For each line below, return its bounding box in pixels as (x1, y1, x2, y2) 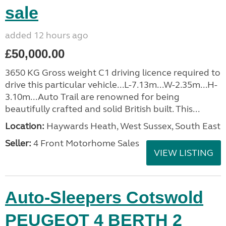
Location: (5, 121, 44, 132)
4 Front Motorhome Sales (31, 138, 139, 149)
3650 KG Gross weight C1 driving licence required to (5, 67, 220, 78)
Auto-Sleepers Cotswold (5, 188, 203, 207)
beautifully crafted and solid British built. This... (5, 103, 200, 115)
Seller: (5, 138, 31, 149)
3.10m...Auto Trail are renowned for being (5, 91, 180, 102)
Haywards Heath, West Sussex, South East (44, 121, 220, 132)
